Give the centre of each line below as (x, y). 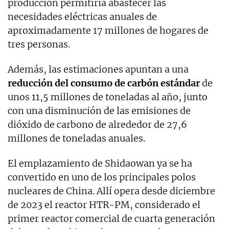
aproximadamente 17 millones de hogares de (108, 30)
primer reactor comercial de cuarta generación (111, 218)
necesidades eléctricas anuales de (82, 16)
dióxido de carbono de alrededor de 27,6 (97, 124)
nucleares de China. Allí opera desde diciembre (111, 191)
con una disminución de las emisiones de (99, 110)
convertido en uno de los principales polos (102, 177)
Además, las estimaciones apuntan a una (98, 69)
